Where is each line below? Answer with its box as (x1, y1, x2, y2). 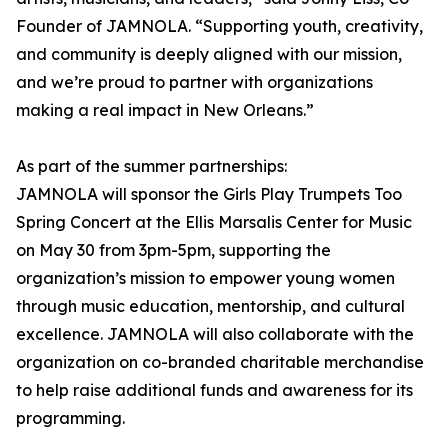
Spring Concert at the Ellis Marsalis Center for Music (16, 212, 412, 233)
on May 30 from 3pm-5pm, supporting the (16, 240, 331, 261)
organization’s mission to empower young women (16, 268, 395, 289)
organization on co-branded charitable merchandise (16, 352, 424, 373)
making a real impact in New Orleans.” (16, 100, 314, 121)
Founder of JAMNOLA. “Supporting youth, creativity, (16, 16, 423, 37)
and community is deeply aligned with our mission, (16, 44, 402, 65)
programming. (16, 408, 125, 429)
